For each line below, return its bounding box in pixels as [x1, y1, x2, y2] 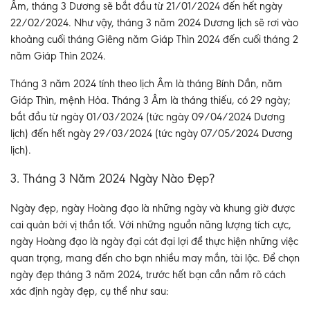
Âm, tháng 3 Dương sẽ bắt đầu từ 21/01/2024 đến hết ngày [10, 1, 282, 13]
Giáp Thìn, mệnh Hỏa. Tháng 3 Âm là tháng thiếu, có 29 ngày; [10, 95, 291, 107]
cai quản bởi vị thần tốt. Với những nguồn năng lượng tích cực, [10, 220, 291, 232]
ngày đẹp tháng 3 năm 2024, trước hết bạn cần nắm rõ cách [10, 270, 286, 282]
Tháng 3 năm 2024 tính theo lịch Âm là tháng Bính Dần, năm [10, 79, 282, 91]
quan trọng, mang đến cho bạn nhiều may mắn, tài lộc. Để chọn [10, 253, 300, 265]
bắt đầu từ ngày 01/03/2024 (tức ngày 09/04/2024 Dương [10, 112, 285, 124]
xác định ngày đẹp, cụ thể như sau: [10, 286, 169, 298]
